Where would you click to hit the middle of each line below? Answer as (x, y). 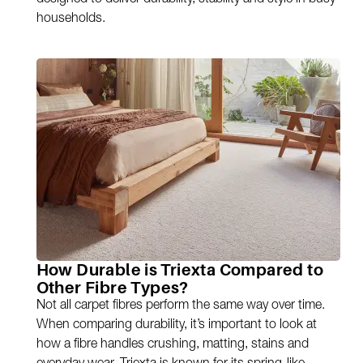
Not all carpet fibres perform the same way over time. (180, 307)
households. (70, 20)
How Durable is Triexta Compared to (180, 270)
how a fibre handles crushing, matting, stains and (172, 346)
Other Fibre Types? (112, 288)
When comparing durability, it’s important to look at (176, 326)
